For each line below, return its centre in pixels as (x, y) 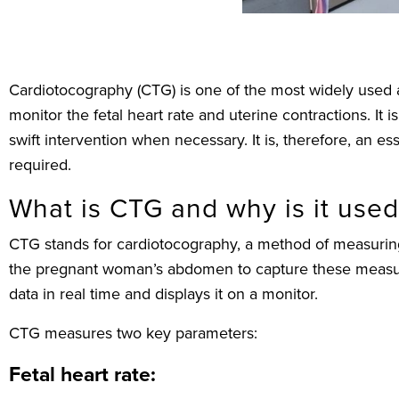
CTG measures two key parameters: (133, 334)
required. (40, 165)
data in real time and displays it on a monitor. (163, 294)
